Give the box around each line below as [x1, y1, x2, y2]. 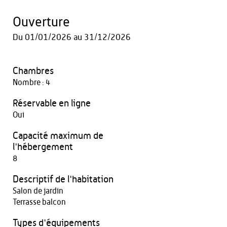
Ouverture [13, 16, 70, 29]
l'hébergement [13, 142, 73, 152]
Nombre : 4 [13, 79, 50, 87]
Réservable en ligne [13, 99, 91, 108]
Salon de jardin [13, 187, 63, 195]
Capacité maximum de [13, 131, 103, 141]
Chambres [13, 66, 54, 76]
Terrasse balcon [13, 198, 66, 206]
